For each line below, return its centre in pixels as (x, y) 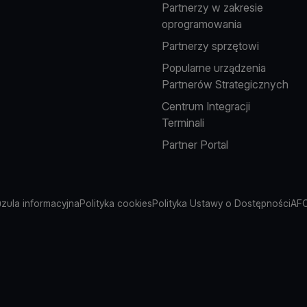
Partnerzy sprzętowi (210, 46)
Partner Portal (195, 145)
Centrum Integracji (206, 106)
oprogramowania (201, 24)
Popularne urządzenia (213, 68)
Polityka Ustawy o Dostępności (221, 203)
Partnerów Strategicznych (225, 84)
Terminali (183, 123)
